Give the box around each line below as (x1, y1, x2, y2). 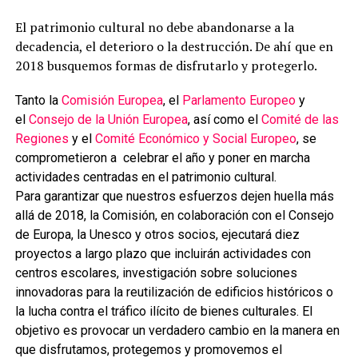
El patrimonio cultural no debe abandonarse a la (14, 18, 294, 36)
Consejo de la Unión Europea (28, 111, 188, 127)
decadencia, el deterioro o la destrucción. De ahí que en (14, 37, 333, 55)
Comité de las (261, 111, 339, 127)
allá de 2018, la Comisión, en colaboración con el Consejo (14, 207, 334, 223)
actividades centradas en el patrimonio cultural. (14, 169, 276, 185)
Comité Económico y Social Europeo (94, 130, 296, 146)
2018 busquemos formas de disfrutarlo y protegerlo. (14, 56, 317, 74)
